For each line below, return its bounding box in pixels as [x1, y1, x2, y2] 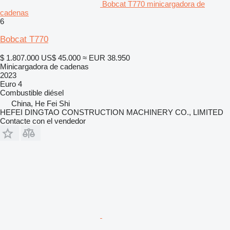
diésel [44, 88, 64, 97]
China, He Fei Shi [11, 99, 70, 108]
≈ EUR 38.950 [83, 53, 130, 62]
